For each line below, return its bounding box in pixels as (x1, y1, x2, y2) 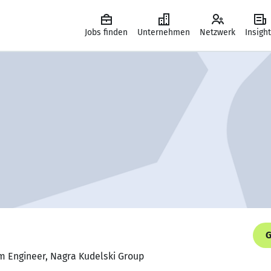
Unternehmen (137, 27, 190, 38)
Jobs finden (85, 27, 128, 38)
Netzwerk (200, 27, 235, 38)
